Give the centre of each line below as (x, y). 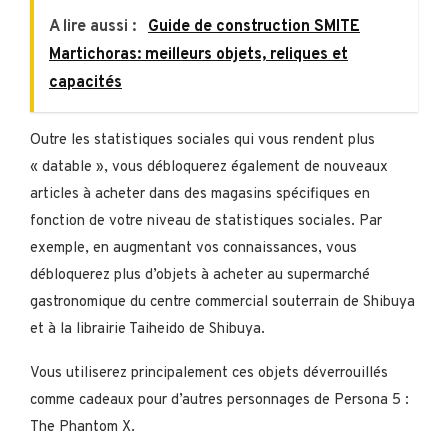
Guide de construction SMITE (254, 27)
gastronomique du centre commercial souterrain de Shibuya (222, 303)
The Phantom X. (82, 428)
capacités (85, 83)
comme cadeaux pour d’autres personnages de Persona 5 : (219, 401)
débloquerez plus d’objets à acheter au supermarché (200, 276)
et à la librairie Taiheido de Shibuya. (147, 330)
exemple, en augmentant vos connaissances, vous (193, 249)
